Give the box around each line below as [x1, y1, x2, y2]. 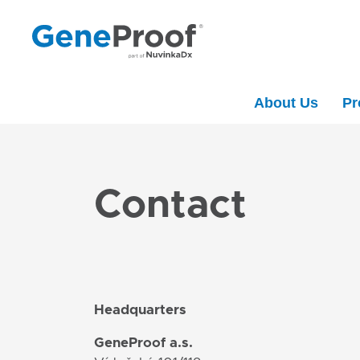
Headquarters [94, 303, 186, 317]
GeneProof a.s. [94, 336, 193, 350]
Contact [94, 186, 247, 226]
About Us [254, 95, 318, 112]
